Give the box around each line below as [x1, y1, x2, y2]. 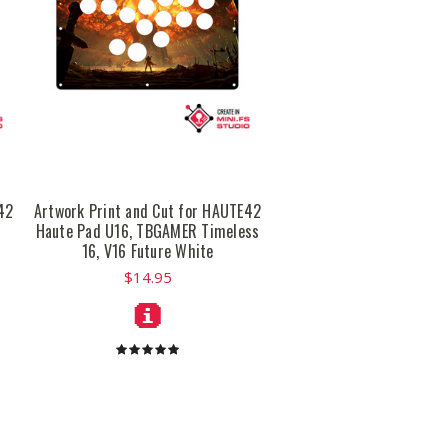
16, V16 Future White [81, 238, 214, 263]
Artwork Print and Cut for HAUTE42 [33, 198, 262, 223]
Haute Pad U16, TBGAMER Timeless [35, 218, 260, 243]
